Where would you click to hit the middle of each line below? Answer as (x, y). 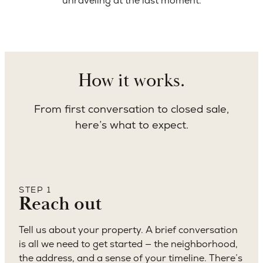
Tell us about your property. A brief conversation (128, 230)
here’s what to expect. (131, 125)
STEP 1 (35, 190)
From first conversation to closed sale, (131, 109)
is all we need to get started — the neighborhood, (128, 244)
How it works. (131, 81)
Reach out (60, 204)
